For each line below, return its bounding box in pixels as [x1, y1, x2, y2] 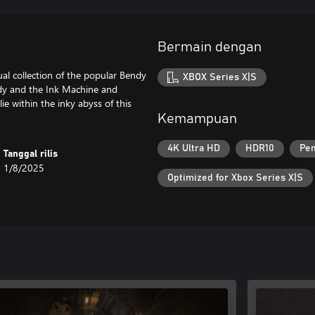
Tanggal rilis [4, 149, 58, 159]
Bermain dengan [157, 40, 262, 54]
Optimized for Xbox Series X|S [167, 172, 303, 183]
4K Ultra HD [167, 143, 220, 154]
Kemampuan [157, 111, 237, 126]
